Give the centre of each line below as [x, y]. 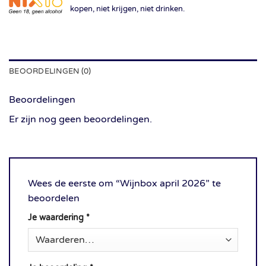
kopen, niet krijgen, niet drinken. [127, 9]
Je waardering [57, 218]
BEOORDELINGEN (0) [50, 72]
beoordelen [55, 199]
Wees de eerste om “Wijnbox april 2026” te [124, 184]
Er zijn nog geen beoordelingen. [80, 120]
